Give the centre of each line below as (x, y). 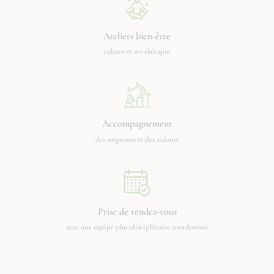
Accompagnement (137, 124)
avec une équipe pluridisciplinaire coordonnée (137, 227)
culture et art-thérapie (137, 52)
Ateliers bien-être (137, 36)
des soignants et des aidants (137, 139)
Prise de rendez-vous (137, 211)
